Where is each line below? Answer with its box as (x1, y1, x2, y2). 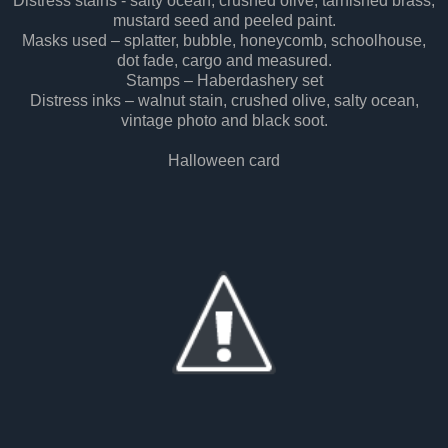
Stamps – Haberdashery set (125, 72, 323, 90)
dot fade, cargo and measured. (116, 52, 332, 70)
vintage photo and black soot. (120, 112, 328, 130)
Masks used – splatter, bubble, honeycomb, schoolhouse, (22, 32, 426, 50)
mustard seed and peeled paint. (112, 12, 336, 30)
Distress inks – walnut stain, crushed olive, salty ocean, (29, 92, 419, 110)
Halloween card (168, 152, 280, 170)
